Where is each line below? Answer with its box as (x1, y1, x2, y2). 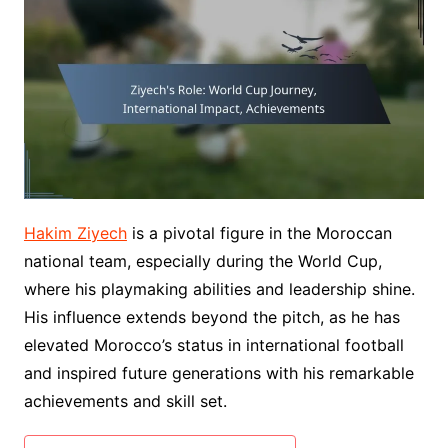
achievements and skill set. (23, 390, 227, 411)
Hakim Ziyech (23, 222, 127, 243)
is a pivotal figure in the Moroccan (126, 222, 392, 243)
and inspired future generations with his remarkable (23, 362, 414, 383)
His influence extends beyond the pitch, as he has (23, 306, 400, 327)
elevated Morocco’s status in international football (23, 334, 404, 355)
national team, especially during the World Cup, (23, 250, 382, 271)
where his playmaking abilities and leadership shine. (23, 278, 415, 299)
